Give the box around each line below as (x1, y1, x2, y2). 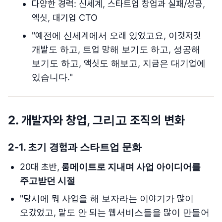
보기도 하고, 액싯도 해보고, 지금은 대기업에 (32, 58, 206, 68)
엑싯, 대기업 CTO (32, 12, 98, 23)
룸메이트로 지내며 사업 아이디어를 (62, 162, 201, 172)
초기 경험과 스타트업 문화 (28, 141, 142, 153)
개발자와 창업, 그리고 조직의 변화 (21, 113, 185, 127)
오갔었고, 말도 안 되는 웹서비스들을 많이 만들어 (20, 207, 210, 218)
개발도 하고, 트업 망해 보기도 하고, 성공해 (32, 44, 200, 55)
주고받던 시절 (20, 175, 75, 186)
